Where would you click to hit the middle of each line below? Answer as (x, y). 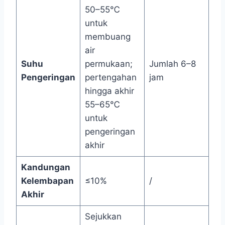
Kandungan (45, 167)
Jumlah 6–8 (172, 64)
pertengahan (110, 77)
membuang (107, 37)
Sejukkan (103, 216)
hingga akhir (109, 91)
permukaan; (108, 64)
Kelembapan (47, 181)
